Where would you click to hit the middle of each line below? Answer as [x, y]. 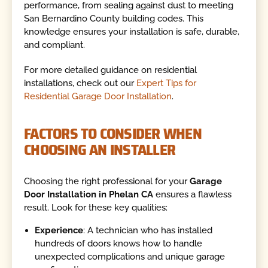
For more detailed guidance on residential [111, 70]
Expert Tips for [167, 83]
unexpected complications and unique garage [130, 256]
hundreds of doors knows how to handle [119, 243]
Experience [59, 230]
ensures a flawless [193, 195]
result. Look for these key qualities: [96, 208]
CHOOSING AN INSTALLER [100, 149]
